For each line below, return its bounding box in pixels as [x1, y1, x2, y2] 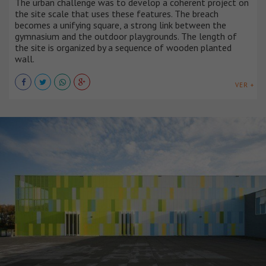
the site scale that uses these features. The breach [15, 7, 218, 20]
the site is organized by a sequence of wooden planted [15, 41, 232, 53]
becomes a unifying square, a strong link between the [15, 18, 226, 31]
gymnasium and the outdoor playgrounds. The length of [15, 30, 237, 42]
